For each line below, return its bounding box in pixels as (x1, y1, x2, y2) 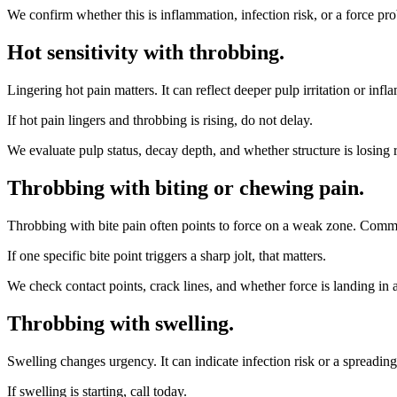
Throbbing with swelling (7, 311, 229, 335)
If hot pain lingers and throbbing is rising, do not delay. (7, 113, 313, 128)
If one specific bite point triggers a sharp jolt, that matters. (7, 247, 326, 263)
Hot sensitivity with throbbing (7, 41, 279, 65)
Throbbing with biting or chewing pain (7, 175, 359, 199)
